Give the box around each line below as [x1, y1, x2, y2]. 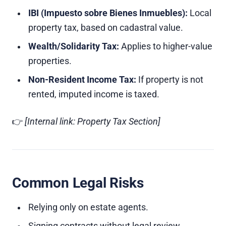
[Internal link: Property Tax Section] [25, 117, 160, 127]
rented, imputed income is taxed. [28, 89, 159, 99]
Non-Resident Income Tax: [28, 75, 136, 85]
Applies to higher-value [119, 41, 212, 51]
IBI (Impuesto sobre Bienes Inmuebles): [28, 8, 188, 18]
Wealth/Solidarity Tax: [28, 41, 119, 51]
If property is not [136, 75, 203, 85]
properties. [28, 56, 72, 66]
